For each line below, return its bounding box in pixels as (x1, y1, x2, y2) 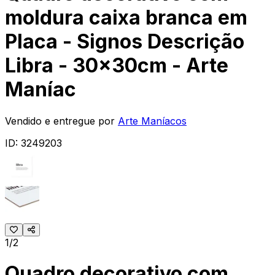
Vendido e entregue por (5, 114, 115, 127)
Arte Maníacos (118, 114, 187, 127)
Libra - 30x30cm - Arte (5, 53, 228, 78)
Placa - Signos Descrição (5, 29, 244, 54)
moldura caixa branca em (5, 6, 247, 30)
